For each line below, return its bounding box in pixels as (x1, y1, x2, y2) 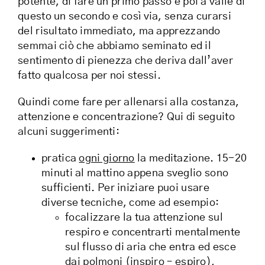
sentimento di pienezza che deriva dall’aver (18, 56, 233, 67)
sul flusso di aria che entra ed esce (65, 242, 236, 253)
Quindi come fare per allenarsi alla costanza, (18, 97, 240, 108)
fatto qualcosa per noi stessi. (18, 70, 161, 82)
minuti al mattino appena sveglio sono (41, 168, 229, 179)
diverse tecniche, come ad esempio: (41, 198, 219, 209)
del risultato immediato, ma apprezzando (18, 26, 221, 37)
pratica (41, 153, 79, 164)
